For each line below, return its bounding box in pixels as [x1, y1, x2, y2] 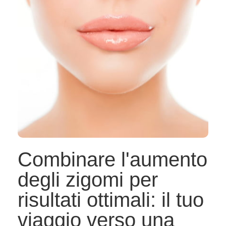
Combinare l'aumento [18, 148, 207, 171]
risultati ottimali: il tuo [18, 189, 204, 211]
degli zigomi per [18, 168, 158, 191]
